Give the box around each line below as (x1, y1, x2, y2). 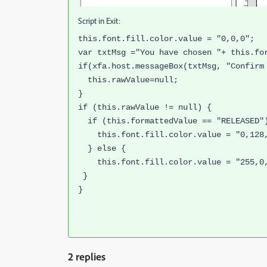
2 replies (68, 250, 105, 263)
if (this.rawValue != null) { (78, 103, 212, 113)
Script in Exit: (78, 15, 120, 26)
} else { (78, 144, 126, 154)
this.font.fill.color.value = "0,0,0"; (78, 34, 254, 44)
